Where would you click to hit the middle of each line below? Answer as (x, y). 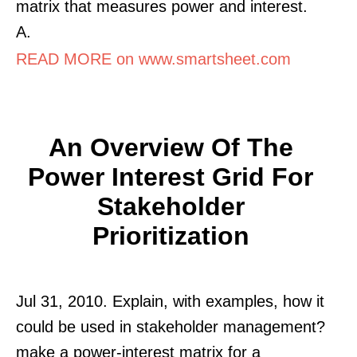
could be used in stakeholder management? (171, 326)
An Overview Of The (171, 147)
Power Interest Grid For (171, 177)
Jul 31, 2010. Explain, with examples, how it (170, 301)
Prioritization (171, 235)
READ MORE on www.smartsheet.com (153, 59)
